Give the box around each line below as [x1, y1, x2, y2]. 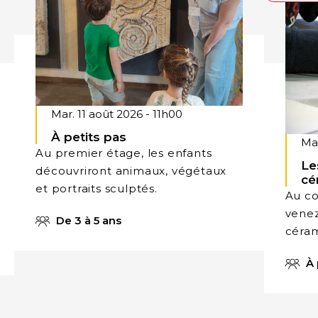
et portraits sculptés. [35, 181, 158, 195]
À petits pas [51, 129, 127, 144]
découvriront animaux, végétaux [35, 163, 227, 177]
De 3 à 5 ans [53, 213, 122, 227]
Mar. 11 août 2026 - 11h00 [51, 106, 183, 121]
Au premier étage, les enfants [35, 146, 212, 160]
